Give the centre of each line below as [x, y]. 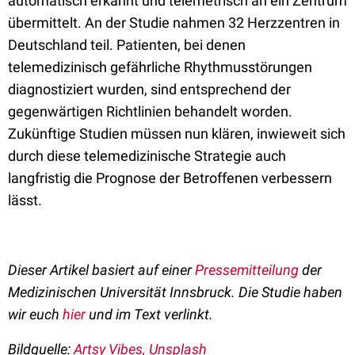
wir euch [35, 314]
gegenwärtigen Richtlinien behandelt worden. [150, 111]
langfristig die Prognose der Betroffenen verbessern [170, 178]
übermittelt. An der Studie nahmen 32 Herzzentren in [174, 23]
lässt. [25, 200]
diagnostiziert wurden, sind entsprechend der [149, 89]
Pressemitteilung [247, 270]
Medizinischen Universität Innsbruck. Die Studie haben [175, 292]
